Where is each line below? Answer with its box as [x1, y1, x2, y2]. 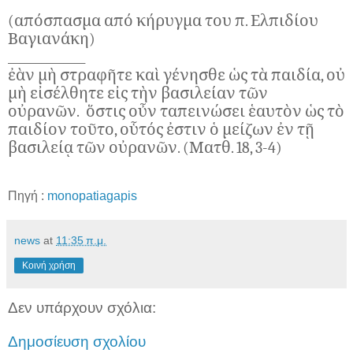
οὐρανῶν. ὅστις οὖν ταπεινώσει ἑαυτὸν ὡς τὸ [8, 102, 344, 121]
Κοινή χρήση [22, 259, 76, 271]
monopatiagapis [47, 188, 137, 203]
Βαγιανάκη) [8, 29, 95, 48]
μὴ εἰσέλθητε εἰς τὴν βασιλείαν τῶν [8, 84, 268, 102]
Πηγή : [8, 188, 47, 203]
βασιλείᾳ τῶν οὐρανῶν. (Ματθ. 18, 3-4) [8, 138, 282, 157]
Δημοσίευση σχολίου [8, 333, 146, 351]
